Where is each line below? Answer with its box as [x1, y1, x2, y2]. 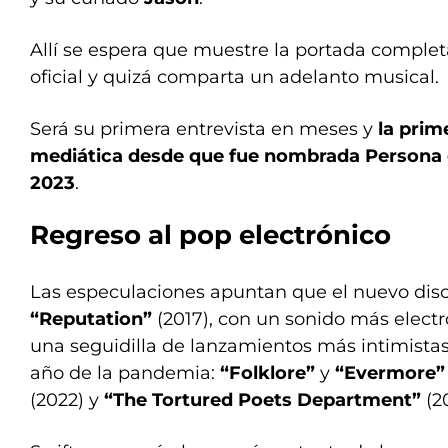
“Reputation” [30, 308, 152, 330]
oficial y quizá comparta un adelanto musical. [30, 66, 439, 88]
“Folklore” [220, 362, 315, 384]
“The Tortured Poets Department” [104, 389, 426, 411]
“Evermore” [335, 362, 445, 384]
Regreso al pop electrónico [30, 219, 391, 251]
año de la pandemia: [30, 362, 220, 384]
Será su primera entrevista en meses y [30, 118, 378, 140]
